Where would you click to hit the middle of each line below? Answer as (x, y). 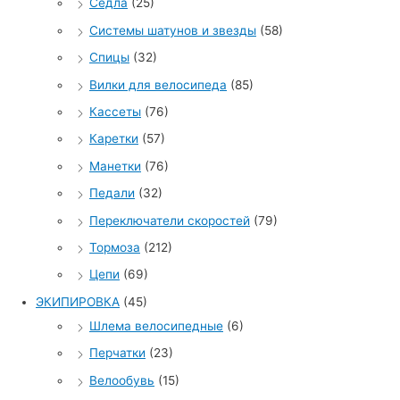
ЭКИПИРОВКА (78, 301)
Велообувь (122, 380)
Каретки (114, 139)
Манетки (115, 166)
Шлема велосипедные (156, 325)
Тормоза (115, 248)
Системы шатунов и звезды (173, 30)
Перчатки (117, 353)
